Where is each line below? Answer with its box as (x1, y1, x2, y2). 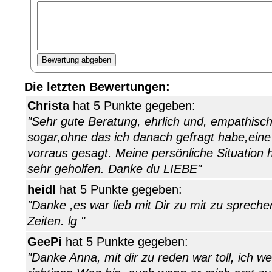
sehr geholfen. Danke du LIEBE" (27, 162, 202, 176)
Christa (27, 99, 69, 113)
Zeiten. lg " (27, 214, 85, 228)
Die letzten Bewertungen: (24, 80, 170, 94)
